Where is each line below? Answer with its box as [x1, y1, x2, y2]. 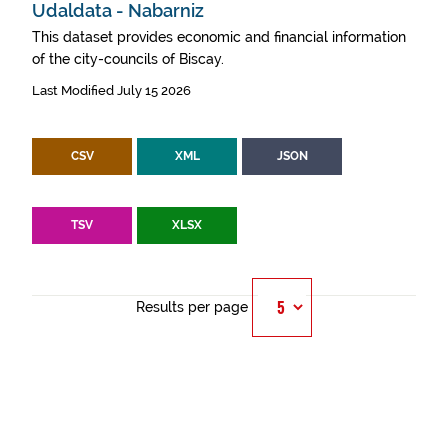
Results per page [136, 299, 248, 315]
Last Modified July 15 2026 [32, 83, 191, 98]
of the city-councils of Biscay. [32, 51, 224, 67]
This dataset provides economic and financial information [32, 29, 406, 45]
